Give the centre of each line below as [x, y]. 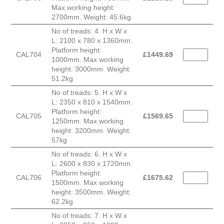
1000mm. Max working [87, 60]
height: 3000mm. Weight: [91, 69]
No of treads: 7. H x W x [89, 216]
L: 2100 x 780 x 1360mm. [92, 41]
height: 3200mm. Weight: [91, 131]
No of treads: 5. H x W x [89, 93]
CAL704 [29, 55]
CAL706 [29, 178]
